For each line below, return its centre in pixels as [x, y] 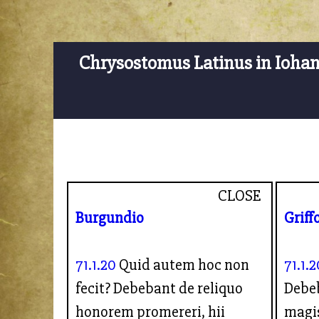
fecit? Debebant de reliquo [159, 288]
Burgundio [110, 218]
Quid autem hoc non [183, 265]
